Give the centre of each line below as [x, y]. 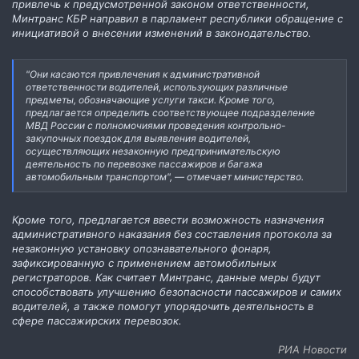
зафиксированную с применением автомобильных [144, 262]
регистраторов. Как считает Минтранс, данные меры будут [166, 277]
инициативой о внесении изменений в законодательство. [162, 32]
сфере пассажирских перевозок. [97, 320]
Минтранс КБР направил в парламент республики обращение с [177, 18]
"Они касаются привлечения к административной [143, 74]
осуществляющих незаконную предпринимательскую [153, 151]
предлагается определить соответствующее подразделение [170, 113]
